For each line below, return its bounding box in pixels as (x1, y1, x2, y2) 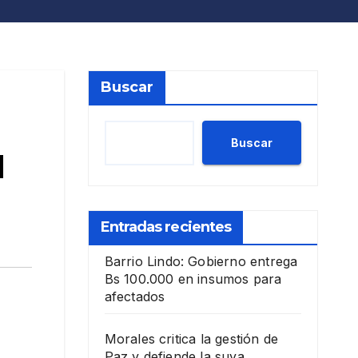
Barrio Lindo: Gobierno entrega (104, 253, 298, 270)
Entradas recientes (100, 218, 232, 237)
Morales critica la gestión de (104, 331, 279, 348)
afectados (104, 288, 165, 305)
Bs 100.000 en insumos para (104, 271, 282, 288)
